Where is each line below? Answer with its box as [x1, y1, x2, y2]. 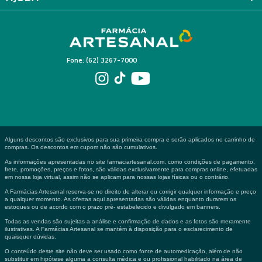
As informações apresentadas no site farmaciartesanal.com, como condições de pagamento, [5, 158, 255, 166]
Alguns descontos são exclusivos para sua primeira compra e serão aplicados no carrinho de [5, 136, 255, 143]
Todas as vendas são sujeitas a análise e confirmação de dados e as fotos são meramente [5, 218, 251, 225]
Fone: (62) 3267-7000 [67, 54, 137, 66]
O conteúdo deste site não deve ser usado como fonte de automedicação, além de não [5, 248, 243, 255]
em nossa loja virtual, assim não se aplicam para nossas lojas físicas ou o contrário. [5, 174, 230, 181]
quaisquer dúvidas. [5, 233, 56, 240]
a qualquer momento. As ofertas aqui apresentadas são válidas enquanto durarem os [5, 196, 236, 203]
